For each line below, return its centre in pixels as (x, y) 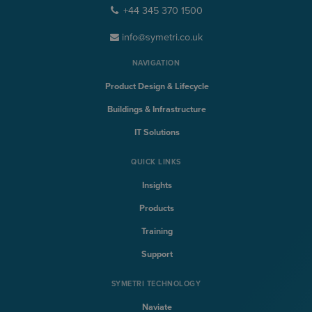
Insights (157, 185)
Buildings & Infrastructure (157, 109)
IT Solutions (157, 132)
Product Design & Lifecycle (157, 86)
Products (157, 208)
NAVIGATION (156, 63)
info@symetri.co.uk (161, 38)
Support (157, 254)
